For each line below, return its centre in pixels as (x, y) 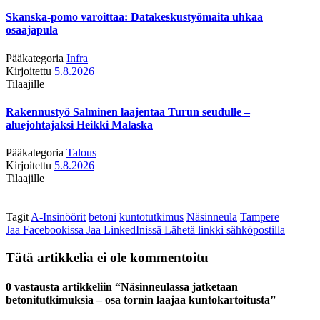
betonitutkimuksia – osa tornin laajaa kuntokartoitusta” (141, 300)
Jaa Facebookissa (45, 230)
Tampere (260, 217)
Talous (81, 153)
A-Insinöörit (58, 217)
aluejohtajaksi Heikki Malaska (79, 124)
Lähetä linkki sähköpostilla (225, 230)
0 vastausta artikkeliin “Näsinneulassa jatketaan (122, 287)
